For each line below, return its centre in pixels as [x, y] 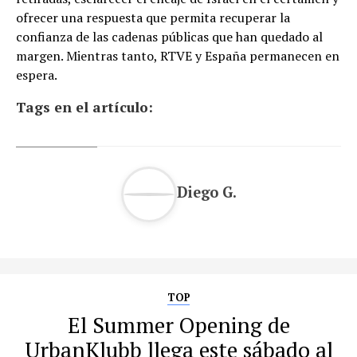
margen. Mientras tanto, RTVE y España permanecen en [178, 55]
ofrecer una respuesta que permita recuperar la [153, 17]
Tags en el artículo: [84, 107]
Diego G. [206, 192]
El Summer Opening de [178, 325]
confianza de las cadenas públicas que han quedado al [169, 36]
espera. [37, 75]
